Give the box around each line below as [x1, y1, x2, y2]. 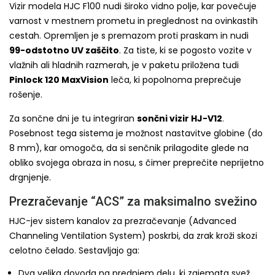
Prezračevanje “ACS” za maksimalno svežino [9, 194, 257, 209]
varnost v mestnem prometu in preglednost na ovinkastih [9, 15, 258, 27]
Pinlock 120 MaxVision [9, 74, 109, 86]
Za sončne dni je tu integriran [9, 112, 137, 125]
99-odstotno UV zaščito [9, 44, 119, 56]
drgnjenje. [9, 171, 51, 184]
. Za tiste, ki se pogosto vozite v [119, 44, 252, 56]
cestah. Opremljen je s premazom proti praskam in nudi [9, 29, 249, 42]
